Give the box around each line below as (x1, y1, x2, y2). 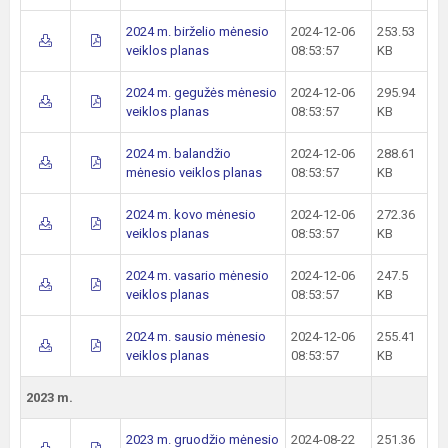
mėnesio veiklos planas (126, 165, 262, 180)
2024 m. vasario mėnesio (126, 268, 269, 283)
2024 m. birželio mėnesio (126, 24, 269, 39)
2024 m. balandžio (126, 146, 231, 161)
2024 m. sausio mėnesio (126, 329, 266, 344)
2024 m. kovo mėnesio (126, 207, 256, 222)
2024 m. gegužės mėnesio (126, 85, 277, 100)
